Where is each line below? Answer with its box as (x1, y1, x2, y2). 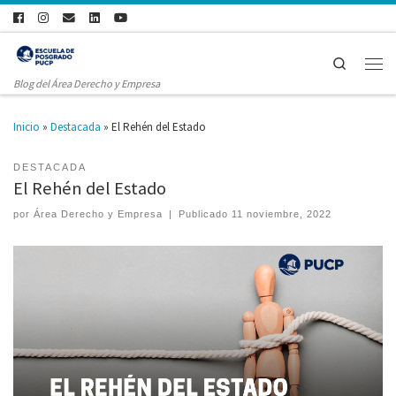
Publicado (179, 209, 232, 220)
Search (346, 55, 382, 70)
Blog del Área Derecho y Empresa (13, 77, 160, 90)
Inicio (13, 118, 40, 134)
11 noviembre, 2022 (232, 209, 332, 220)
